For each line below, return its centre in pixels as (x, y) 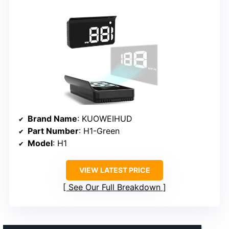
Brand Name (52, 119)
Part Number (53, 131)
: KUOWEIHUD (105, 119)
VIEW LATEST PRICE (114, 170)
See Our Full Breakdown (114, 187)
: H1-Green (99, 131)
